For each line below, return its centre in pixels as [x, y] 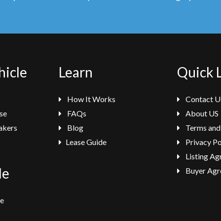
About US [201, 113]
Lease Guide [86, 142]
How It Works [91, 99]
